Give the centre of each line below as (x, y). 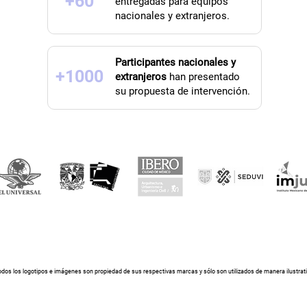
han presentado (203, 77)
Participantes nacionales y (175, 63)
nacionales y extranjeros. (172, 16)
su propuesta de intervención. (182, 91)
